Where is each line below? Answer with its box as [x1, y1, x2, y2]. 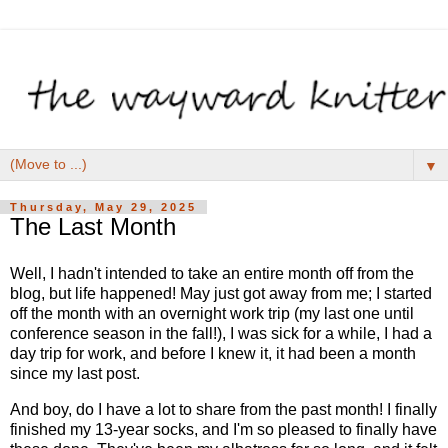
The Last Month [10, 212, 176, 240]
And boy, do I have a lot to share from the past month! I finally [10, 401, 437, 419]
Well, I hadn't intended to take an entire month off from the [10, 265, 414, 283]
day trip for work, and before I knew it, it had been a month [10, 345, 416, 363]
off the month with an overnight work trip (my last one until [10, 305, 414, 323]
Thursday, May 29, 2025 [10, 200, 197, 213]
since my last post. [10, 365, 144, 383]
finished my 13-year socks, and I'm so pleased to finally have [10, 421, 437, 439]
